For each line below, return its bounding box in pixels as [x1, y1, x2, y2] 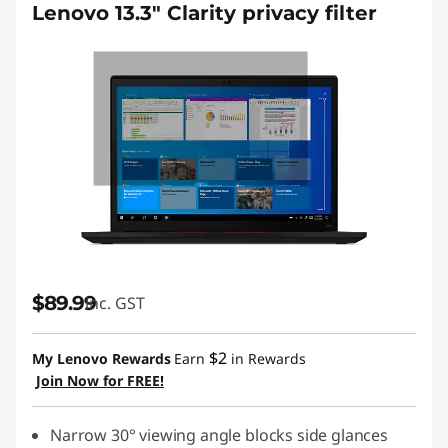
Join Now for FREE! [36, 371, 164, 390]
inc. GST [85, 292, 145, 314]
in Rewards [227, 349, 306, 368]
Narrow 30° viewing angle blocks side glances [50, 424, 388, 446]
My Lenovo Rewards [32, 349, 171, 368]
